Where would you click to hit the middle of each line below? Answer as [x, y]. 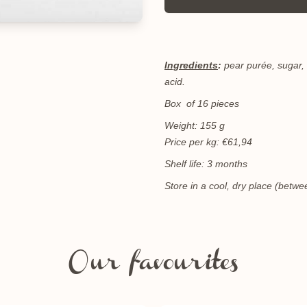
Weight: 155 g [196, 125]
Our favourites [153, 265]
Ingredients [191, 65]
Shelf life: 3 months [206, 164]
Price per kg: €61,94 [208, 142]
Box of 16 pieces [202, 103]
